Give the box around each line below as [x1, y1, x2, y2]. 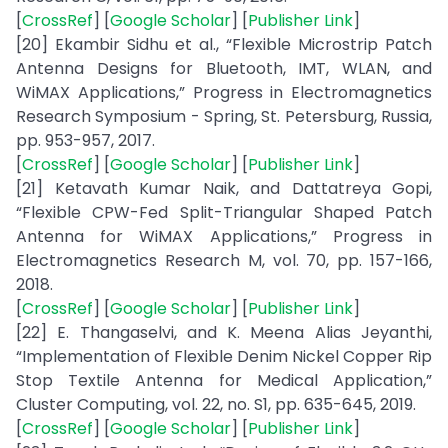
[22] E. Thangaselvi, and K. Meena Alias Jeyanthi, [16, 321, 432, 344]
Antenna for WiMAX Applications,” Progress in [16, 225, 432, 248]
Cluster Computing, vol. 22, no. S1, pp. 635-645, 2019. [16, 393, 416, 416]
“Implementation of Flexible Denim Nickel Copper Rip [16, 345, 432, 368]
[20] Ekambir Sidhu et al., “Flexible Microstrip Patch [16, 33, 432, 56]
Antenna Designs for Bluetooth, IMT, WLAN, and [16, 57, 432, 80]
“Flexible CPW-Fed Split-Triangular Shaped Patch [16, 201, 432, 224]
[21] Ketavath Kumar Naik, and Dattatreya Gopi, [16, 177, 432, 200]
